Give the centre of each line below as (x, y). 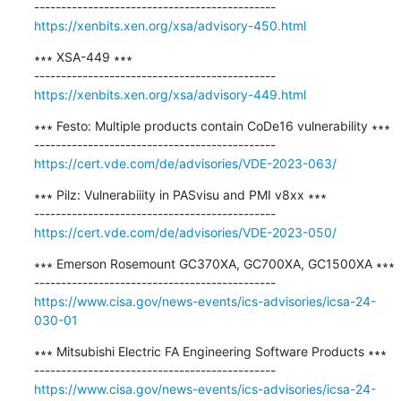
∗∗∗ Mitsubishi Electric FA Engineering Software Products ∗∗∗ (210, 351)
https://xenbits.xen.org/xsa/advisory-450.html (170, 25)
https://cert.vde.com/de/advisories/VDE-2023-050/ (185, 232)
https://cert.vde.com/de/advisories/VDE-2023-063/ (185, 163)
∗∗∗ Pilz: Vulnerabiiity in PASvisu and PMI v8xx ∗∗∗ (180, 194)
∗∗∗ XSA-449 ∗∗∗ (83, 56)
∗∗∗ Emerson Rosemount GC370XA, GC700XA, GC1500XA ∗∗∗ (214, 263)
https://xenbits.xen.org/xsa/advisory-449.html (170, 94)
